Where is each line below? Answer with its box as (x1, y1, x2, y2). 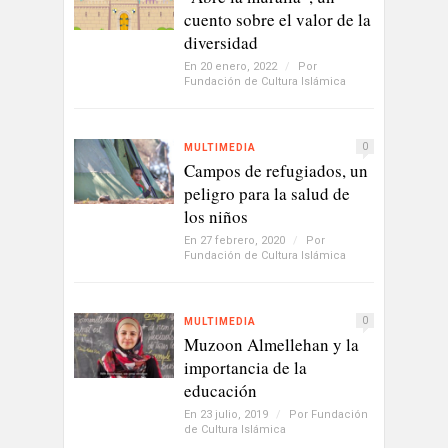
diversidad (184, 31, 258, 55)
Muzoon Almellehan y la (184, 333, 359, 357)
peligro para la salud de (184, 182, 350, 206)
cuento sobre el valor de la (184, 8, 371, 32)
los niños (184, 205, 248, 229)
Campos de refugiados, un (184, 159, 368, 183)
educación (184, 379, 257, 403)
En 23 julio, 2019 (184, 408, 271, 422)
